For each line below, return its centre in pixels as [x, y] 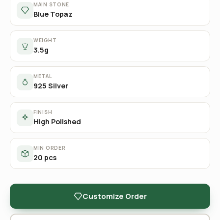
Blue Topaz [53, 14]
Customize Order [114, 196]
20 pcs [45, 157]
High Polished [57, 122]
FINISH [43, 112]
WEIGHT [45, 40]
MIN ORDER [50, 148]
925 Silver [51, 86]
